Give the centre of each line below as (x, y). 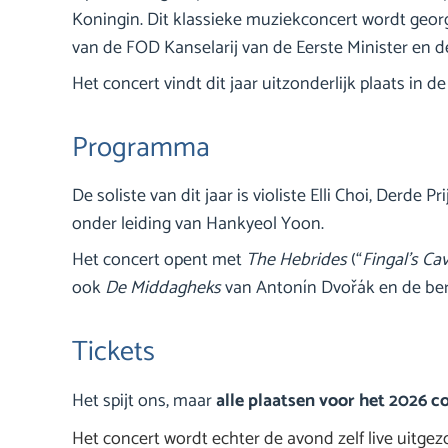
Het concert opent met (159, 260)
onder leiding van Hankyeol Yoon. (198, 224)
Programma (141, 148)
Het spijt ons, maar (144, 401)
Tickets (113, 352)
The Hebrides (296, 260)
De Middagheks (163, 288)
